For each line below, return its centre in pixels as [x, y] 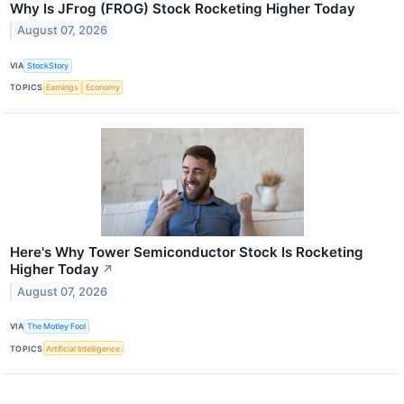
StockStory [48, 66]
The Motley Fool [57, 326]
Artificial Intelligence [83, 348]
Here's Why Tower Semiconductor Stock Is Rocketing [187, 252]
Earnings [63, 87]
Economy [102, 87]
